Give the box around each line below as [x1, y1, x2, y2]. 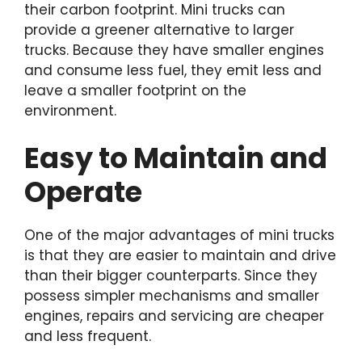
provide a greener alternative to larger [24, 19, 294, 40]
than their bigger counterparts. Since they [24, 266, 318, 286]
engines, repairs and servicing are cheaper [24, 306, 324, 326]
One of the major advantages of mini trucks [24, 225, 335, 246]
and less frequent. [24, 326, 151, 347]
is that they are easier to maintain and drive [24, 246, 336, 266]
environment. [24, 100, 116, 120]
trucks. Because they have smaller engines [24, 40, 324, 60]
